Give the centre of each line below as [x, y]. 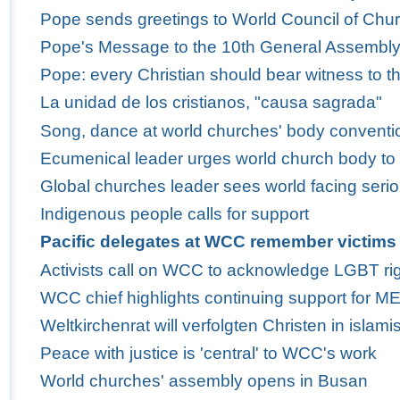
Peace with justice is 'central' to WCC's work [208, 354]
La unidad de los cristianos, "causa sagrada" [211, 103]
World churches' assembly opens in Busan [204, 381]
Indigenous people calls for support [174, 214]
